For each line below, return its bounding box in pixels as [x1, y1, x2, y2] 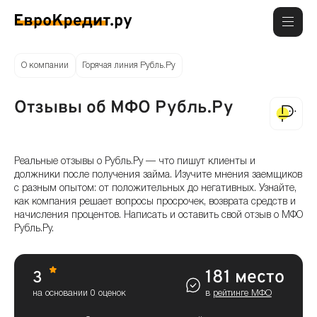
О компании [21, 61, 69, 69]
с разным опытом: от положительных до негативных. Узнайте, [14, 183, 296, 193]
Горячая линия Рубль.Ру [82, 61, 176, 69]
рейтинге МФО [212, 289, 272, 298]
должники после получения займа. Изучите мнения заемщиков [14, 170, 302, 180]
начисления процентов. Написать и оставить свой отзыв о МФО [14, 210, 303, 220]
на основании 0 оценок [33, 289, 127, 297]
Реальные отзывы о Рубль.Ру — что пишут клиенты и [14, 156, 255, 166]
